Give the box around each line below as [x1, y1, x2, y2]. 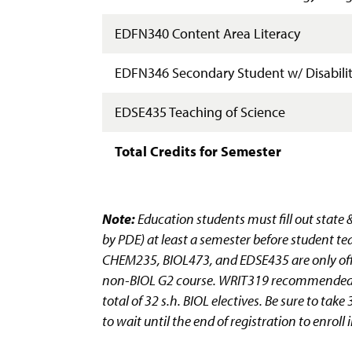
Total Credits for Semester [114, 141, 281, 160]
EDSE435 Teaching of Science [114, 102, 285, 121]
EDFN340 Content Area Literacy [114, 24, 300, 42]
